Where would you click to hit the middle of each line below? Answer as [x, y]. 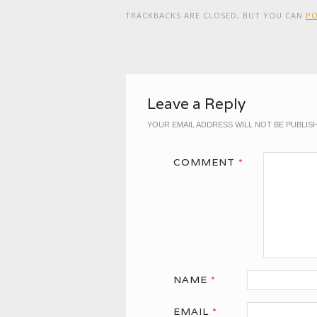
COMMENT [206, 162]
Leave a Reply [196, 103]
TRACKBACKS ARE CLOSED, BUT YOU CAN [215, 15]
